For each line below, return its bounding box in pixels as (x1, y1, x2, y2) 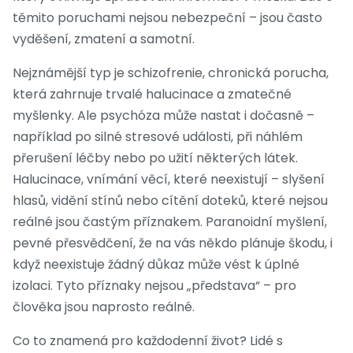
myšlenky (13, 106, 72, 125)
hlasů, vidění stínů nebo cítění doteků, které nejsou (13, 191, 328, 210)
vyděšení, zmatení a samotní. (13, 30, 195, 49)
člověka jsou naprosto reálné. (13, 298, 195, 317)
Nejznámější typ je (13, 64, 128, 83)
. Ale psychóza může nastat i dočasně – (72, 106, 314, 125)
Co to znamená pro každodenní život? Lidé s (13, 332, 283, 351)
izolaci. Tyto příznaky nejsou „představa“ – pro (13, 277, 296, 295)
